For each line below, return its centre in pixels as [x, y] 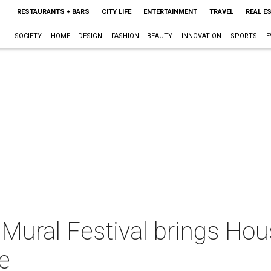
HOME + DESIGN [76, 36]
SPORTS [243, 36]
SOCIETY [28, 36]
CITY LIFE [116, 12]
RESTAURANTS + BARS [53, 12]
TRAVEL [221, 12]
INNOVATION [201, 36]
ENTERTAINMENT [170, 12]
